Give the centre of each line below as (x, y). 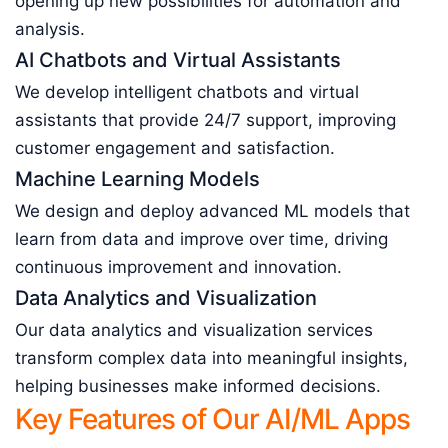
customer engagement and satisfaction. (175, 148)
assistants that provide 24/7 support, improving (205, 120)
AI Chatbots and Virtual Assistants (178, 60)
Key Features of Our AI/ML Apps (212, 419)
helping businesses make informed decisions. (198, 386)
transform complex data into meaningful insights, (211, 358)
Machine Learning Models (137, 179)
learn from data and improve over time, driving (201, 239)
